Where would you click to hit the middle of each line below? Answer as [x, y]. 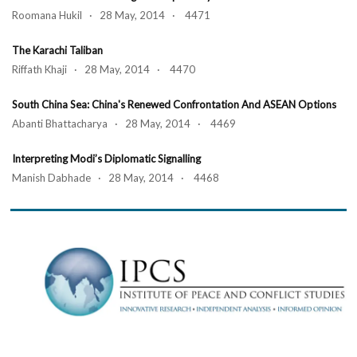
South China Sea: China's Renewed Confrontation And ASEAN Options [174, 104]
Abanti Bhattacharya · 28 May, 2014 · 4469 [124, 124]
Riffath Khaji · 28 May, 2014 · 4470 [104, 69]
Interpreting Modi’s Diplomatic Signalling [106, 159]
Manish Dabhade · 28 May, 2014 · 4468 [116, 178]
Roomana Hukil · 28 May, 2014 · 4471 [111, 15]
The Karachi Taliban [57, 50]
